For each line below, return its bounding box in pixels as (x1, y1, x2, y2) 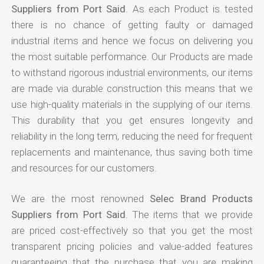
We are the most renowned (11, 192, 150, 204)
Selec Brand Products (150, 192, 253, 204)
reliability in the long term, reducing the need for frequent (11, 130, 253, 142)
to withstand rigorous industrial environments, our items (11, 66, 253, 78)
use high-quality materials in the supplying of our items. (11, 98, 253, 110)
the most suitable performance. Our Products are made (11, 50, 253, 62)
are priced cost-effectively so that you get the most (11, 224, 253, 236)
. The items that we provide (125, 208, 253, 220)
